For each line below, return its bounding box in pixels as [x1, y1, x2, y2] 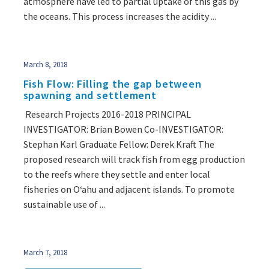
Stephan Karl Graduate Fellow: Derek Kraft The [23, 138, 214, 151]
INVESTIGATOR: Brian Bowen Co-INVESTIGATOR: [23, 123, 223, 136]
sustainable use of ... [23, 198, 105, 211]
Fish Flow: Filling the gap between [23, 77, 202, 91]
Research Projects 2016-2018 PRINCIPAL [23, 108, 191, 121]
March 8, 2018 [23, 59, 67, 70]
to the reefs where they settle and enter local [23, 168, 210, 181]
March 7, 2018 [23, 247, 67, 258]
